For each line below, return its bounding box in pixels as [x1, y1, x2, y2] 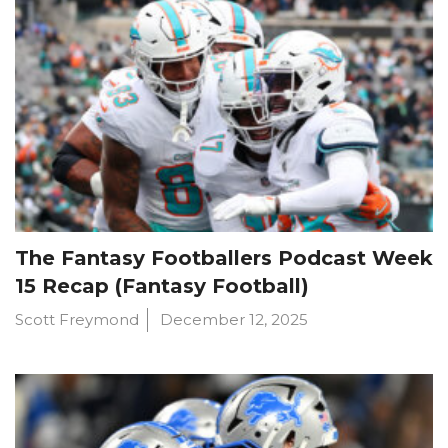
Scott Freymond [15, 309, 139, 329]
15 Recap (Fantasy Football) [15, 273, 309, 298]
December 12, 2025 [160, 309, 308, 329]
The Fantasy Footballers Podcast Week [15, 245, 433, 270]
